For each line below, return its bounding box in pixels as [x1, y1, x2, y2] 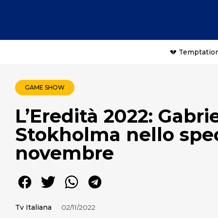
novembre [15, 142, 114, 164]
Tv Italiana [15, 203, 52, 212]
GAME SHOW [25, 84, 65, 91]
